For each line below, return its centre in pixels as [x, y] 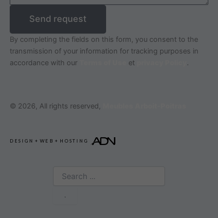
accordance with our [45, 63]
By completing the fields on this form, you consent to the [104, 39]
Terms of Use [103, 63]
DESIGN [22, 141]
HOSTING [74, 141]
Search [64, 171]
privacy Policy [162, 63]
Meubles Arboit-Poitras [145, 106]
